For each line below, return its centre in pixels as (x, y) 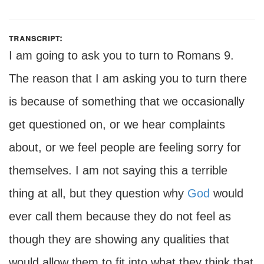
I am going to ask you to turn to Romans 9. (121, 55)
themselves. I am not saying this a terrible (118, 170)
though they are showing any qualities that (119, 239)
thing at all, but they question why (98, 193)
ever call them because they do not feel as (120, 216)
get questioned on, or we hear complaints (117, 124)
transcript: (36, 38)
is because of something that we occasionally (127, 101)
